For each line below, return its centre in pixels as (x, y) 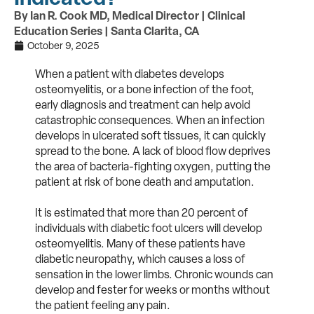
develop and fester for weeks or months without (152, 289)
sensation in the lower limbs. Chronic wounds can (154, 274)
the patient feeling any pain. (104, 305)
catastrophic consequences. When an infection (150, 120)
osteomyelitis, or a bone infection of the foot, (145, 89)
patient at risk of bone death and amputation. (147, 182)
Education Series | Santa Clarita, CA (107, 31)
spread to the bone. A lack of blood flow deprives (153, 151)
